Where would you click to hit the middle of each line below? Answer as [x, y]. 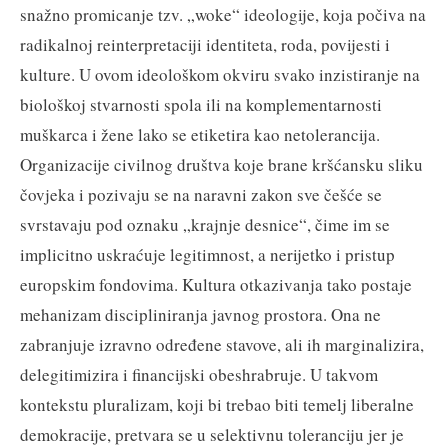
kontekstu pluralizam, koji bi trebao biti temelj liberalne [217, 404]
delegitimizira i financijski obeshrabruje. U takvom [199, 374]
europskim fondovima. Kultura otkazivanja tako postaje [216, 284]
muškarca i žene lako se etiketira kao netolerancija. [200, 134]
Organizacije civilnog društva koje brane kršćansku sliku [221, 164]
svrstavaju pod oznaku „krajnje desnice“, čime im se [205, 224]
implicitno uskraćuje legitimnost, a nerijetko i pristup [207, 254]
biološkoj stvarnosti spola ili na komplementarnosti [201, 104]
